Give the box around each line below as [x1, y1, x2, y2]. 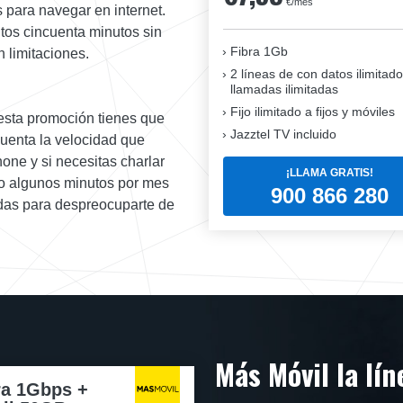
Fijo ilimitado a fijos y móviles [230, 104, 395, 120]
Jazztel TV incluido [230, 127, 336, 142]
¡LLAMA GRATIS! [286, 166, 373, 179]
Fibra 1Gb [230, 44, 288, 59]
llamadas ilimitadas [230, 82, 338, 97]
